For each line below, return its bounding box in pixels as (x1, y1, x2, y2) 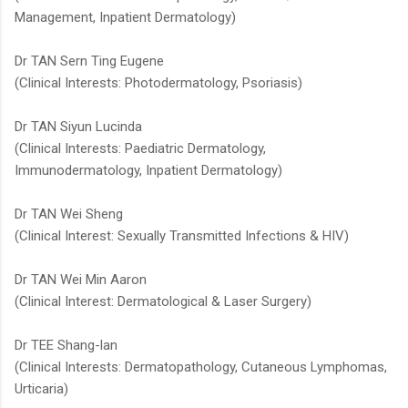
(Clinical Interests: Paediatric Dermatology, (15, 140, 266, 158)
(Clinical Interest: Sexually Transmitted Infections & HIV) (15, 228, 349, 245)
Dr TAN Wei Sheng (15, 206, 123, 223)
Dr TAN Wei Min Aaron (15, 271, 147, 289)
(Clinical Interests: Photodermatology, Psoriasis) (15, 75, 302, 92)
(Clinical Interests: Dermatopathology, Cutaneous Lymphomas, (15, 359, 387, 376)
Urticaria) (15, 381, 68, 398)
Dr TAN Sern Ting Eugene (15, 53, 164, 70)
